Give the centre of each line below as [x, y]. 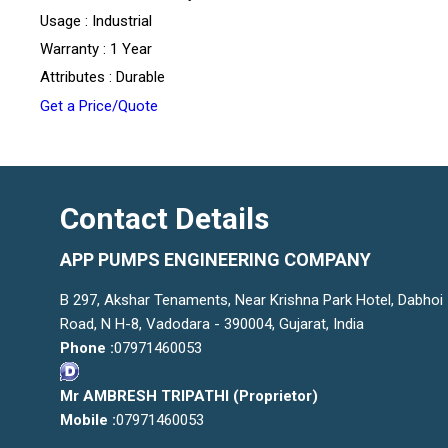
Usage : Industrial [96, 20]
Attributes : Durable [102, 76]
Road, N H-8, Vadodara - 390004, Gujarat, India [212, 323]
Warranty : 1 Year [96, 48]
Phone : [87, 347]
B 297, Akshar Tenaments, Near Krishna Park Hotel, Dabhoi [251, 299]
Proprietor [275, 395]
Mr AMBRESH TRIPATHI [144, 395]
